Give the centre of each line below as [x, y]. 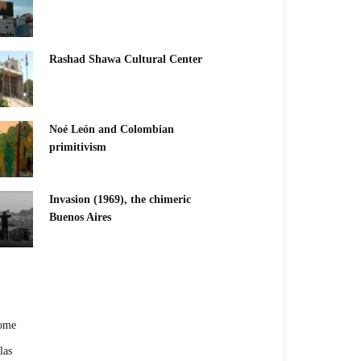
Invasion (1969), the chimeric [120, 199]
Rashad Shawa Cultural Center [126, 59]
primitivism [78, 147]
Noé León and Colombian [112, 129]
